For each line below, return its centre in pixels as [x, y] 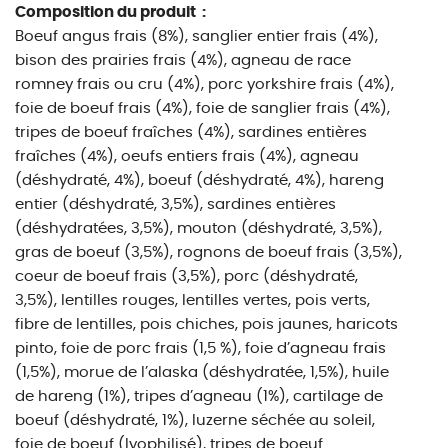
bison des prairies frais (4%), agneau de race [183, 60]
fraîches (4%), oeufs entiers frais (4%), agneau [187, 156]
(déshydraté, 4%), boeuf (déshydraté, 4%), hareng [199, 180]
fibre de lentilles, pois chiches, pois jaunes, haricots [206, 324]
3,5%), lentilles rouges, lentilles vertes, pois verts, [192, 300]
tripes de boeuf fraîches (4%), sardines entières [191, 132]
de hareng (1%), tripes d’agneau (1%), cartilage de [199, 396]
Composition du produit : [112, 12]
